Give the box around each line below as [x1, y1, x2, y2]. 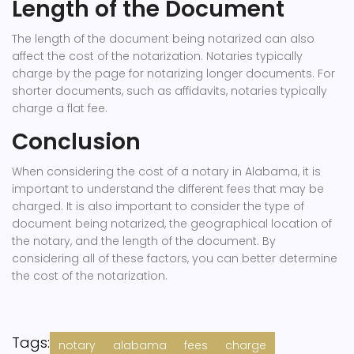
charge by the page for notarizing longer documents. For [12, 66, 335, 81]
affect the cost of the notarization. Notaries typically [12, 48, 303, 64]
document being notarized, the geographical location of [12, 216, 332, 232]
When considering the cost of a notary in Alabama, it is [12, 164, 321, 179]
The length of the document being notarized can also [12, 31, 314, 47]
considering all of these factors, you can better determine [12, 250, 337, 266]
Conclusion [12, 126, 141, 157]
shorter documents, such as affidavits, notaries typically [12, 83, 327, 99]
